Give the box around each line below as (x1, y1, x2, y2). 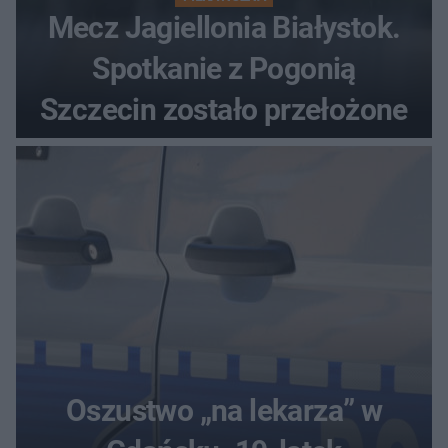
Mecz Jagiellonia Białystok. (47, 10, 401, 46)
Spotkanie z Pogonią (92, 51, 356, 87)
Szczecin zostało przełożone (40, 92, 408, 128)
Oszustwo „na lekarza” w (65, 393, 383, 429)
